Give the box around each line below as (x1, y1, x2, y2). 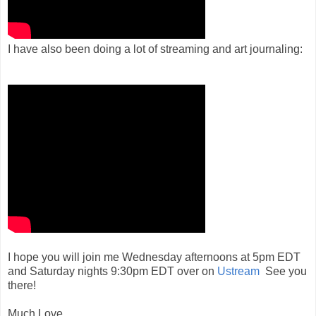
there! (8, 279, 36, 291)
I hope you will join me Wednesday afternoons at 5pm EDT (8, 250, 300, 263)
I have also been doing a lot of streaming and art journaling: (8, 42, 303, 55)
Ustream (217, 265, 260, 277)
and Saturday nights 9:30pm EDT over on (8, 265, 217, 277)
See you (260, 265, 307, 277)
